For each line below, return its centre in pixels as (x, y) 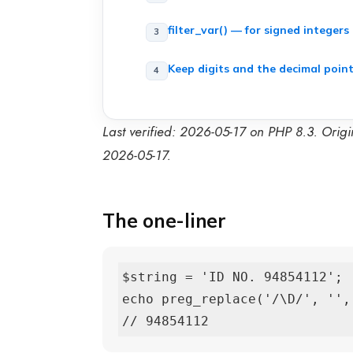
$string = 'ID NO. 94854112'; (232, 277)
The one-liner (164, 221)
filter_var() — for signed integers (258, 30)
